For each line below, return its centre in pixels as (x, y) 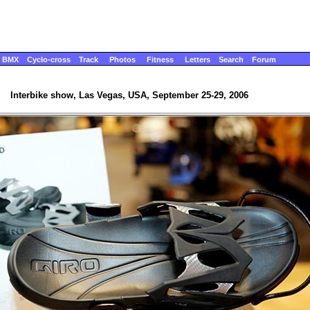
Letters (198, 60)
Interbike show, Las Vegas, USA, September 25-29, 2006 (129, 95)
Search (231, 60)
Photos (122, 60)
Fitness (160, 60)
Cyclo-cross (49, 60)
